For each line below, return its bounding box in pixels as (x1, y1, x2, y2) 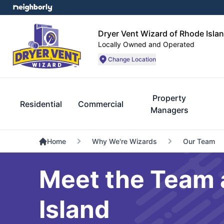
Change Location (108, 55, 156, 63)
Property (152, 93, 186, 103)
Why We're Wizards (91, 137, 157, 145)
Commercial (78, 99, 123, 109)
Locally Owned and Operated (98, 39, 194, 48)
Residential (20, 99, 62, 109)
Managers (150, 105, 188, 115)
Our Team (182, 137, 215, 145)
